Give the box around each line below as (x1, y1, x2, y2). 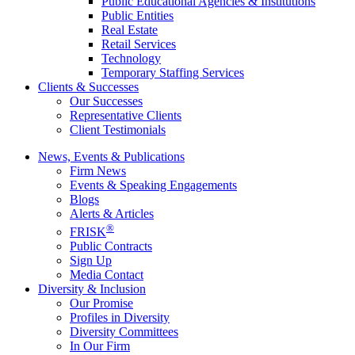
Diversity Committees (70, 324, 178, 338)
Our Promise (70, 296, 133, 310)
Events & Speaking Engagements (70, 178, 237, 193)
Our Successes (70, 94, 143, 109)
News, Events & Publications (38, 150, 185, 164)
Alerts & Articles (70, 207, 154, 221)
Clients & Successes (38, 80, 139, 94)
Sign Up (70, 253, 112, 267)
